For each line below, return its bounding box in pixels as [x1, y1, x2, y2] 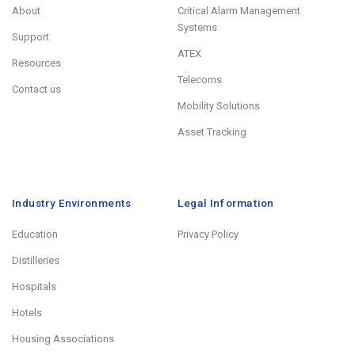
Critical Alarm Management [177, 5, 300, 17]
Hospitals [12, 281, 56, 293]
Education [12, 228, 58, 241]
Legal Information [177, 197, 274, 210]
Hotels [12, 307, 42, 319]
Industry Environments [12, 197, 132, 210]
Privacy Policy [177, 228, 239, 241]
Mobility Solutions [177, 100, 260, 113]
